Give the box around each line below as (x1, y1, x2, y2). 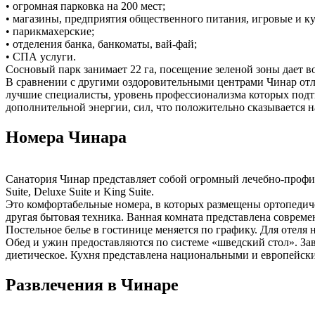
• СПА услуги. (6, 50, 76, 63)
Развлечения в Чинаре (6, 276, 179, 295)
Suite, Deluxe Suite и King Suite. (6, 186, 154, 198)
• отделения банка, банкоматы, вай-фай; (6, 37, 197, 50)
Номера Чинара (6, 127, 127, 146)
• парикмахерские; (6, 25, 94, 37)
